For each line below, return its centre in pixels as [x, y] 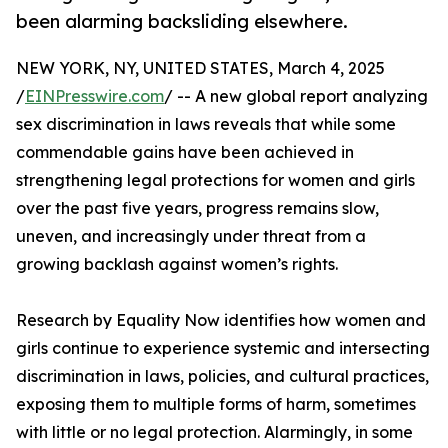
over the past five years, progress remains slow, [197, 208]
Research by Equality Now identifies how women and [221, 320]
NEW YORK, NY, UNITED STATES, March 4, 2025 [200, 68]
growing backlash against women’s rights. [177, 264]
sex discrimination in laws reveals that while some [206, 124]
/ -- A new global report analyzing [296, 96]
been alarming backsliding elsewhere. [182, 21]
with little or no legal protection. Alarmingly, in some [214, 432]
